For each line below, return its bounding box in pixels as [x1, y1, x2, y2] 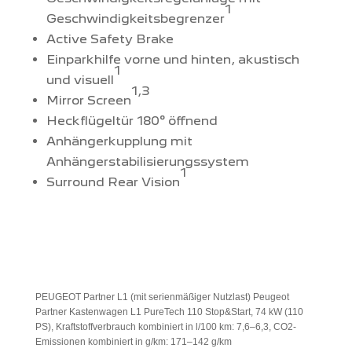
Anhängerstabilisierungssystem [46, 153, 249, 169]
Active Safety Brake [46, 31, 174, 46]
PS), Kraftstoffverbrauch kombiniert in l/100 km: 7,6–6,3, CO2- [35, 321, 296, 332]
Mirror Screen [46, 92, 131, 108]
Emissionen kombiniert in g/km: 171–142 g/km [35, 335, 232, 347]
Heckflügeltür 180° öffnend [46, 112, 218, 128]
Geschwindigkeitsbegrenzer [46, 10, 225, 26]
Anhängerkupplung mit [46, 133, 192, 148]
